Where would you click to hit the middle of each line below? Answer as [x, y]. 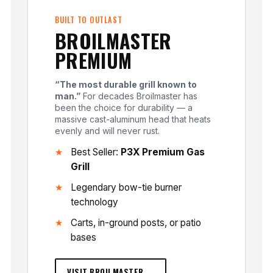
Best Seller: [96, 152]
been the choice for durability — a [124, 108]
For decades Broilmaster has [139, 96]
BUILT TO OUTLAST [89, 20]
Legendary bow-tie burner [126, 188]
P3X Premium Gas [163, 152]
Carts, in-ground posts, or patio [136, 223]
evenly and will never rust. [107, 131]
